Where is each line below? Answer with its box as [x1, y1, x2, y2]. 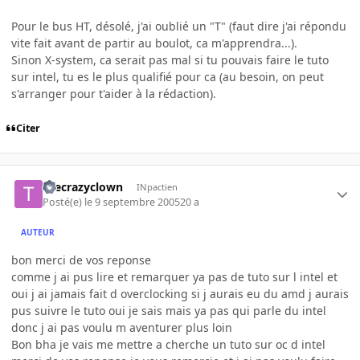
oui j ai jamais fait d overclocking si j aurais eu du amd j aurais [11, 285, 349, 301]
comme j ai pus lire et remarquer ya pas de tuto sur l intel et [11, 268, 337, 284]
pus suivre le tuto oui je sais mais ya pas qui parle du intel [11, 302, 326, 318]
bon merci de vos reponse [11, 252, 151, 268]
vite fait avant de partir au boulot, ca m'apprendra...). [11, 35, 297, 51]
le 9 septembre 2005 [84, 194, 181, 209]
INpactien [136, 181, 178, 194]
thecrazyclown [43, 179, 124, 195]
